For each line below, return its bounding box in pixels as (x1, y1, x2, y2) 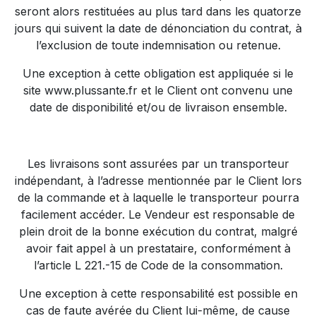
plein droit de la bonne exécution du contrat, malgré (18, 224, 298, 238)
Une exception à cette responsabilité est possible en (18, 286, 298, 300)
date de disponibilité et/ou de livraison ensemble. (29, 100, 287, 114)
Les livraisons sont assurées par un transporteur (27, 157, 289, 171)
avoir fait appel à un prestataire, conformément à (25, 241, 291, 255)
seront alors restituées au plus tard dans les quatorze (15, 4, 301, 18)
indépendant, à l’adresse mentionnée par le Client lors (14, 174, 302, 188)
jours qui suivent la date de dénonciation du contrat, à (14, 21, 302, 35)
